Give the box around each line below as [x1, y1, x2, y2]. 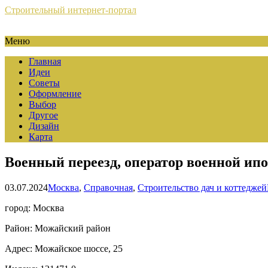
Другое [29, 110, 58, 120]
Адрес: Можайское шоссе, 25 [5, 243, 123, 254]
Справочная [84, 182, 133, 193]
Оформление [29, 89, 81, 99]
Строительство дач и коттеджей [138, 182, 267, 193]
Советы [29, 78, 60, 88]
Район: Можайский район [5, 223, 111, 233]
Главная [29, 56, 61, 66]
